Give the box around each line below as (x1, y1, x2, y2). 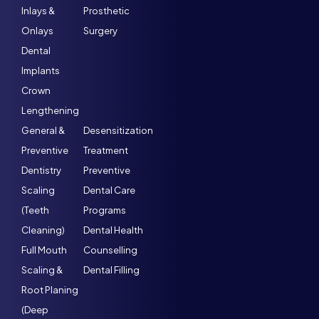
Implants (21, 64, 60, 76)
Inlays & (21, 4, 55, 16)
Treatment (83, 144, 128, 156)
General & (21, 124, 65, 136)
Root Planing (21, 283, 78, 296)
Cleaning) (21, 224, 65, 236)
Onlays (21, 24, 53, 36)
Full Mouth (21, 244, 67, 256)
